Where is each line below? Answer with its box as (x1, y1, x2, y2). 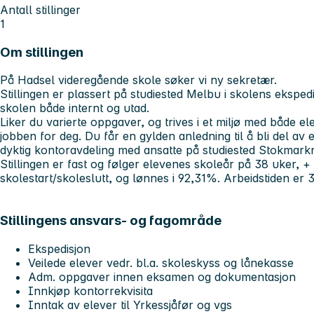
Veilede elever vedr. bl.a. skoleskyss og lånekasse (28, 255, 294, 270)
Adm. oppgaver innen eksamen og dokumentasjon (28, 269, 296, 284)
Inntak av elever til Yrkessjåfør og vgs (28, 297, 232, 312)
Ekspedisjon (28, 241, 94, 256)
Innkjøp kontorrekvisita (28, 283, 153, 298)
